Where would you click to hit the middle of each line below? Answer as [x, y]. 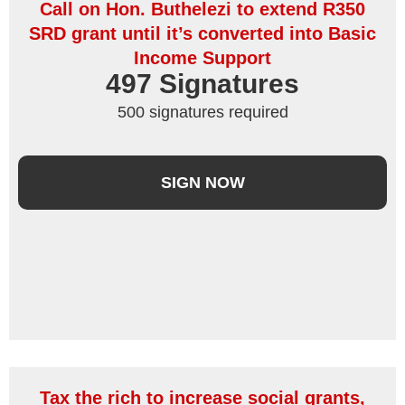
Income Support [202, 57]
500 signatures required [202, 112]
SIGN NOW [202, 183]
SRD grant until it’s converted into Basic [202, 33]
